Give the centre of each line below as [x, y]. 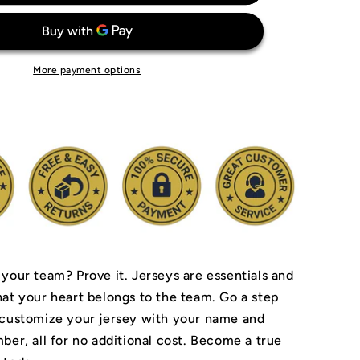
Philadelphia [43, 14]
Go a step [250, 297]
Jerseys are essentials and [213, 275]
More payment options [87, 70]
